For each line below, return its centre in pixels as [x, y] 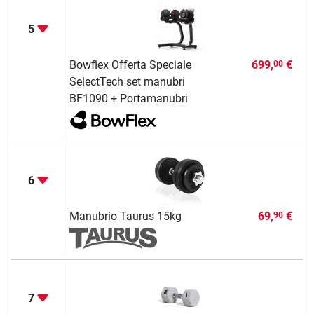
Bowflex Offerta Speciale [130, 65]
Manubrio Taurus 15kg [125, 217]
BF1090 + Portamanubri [128, 99]
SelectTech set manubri [127, 82]
